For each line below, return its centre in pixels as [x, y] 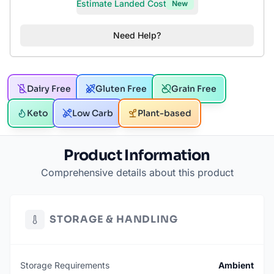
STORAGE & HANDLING [114, 220]
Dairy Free [49, 89]
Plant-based [165, 113]
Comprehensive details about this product [137, 173]
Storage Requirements [65, 265]
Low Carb [93, 113]
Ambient [236, 265]
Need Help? [137, 35]
